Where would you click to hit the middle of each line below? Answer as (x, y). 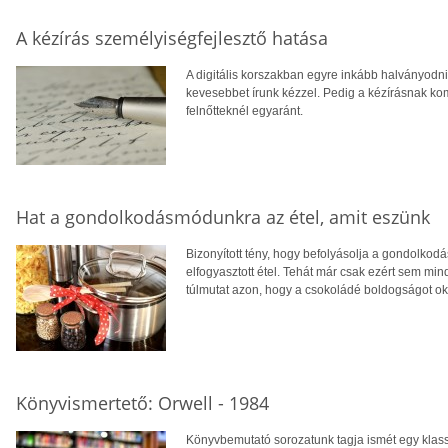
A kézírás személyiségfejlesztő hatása (172, 37)
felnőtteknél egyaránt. (244, 110)
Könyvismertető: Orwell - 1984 (142, 402)
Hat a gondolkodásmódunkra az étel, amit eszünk (223, 216)
